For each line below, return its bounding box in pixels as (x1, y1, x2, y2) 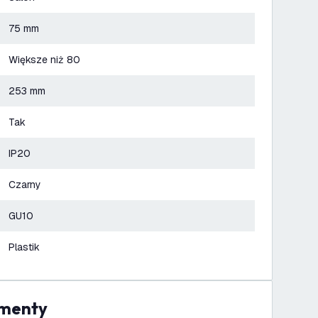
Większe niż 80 (9, 53, 80, 66)
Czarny (9, 178, 41, 191)
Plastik (9, 241, 40, 253)
